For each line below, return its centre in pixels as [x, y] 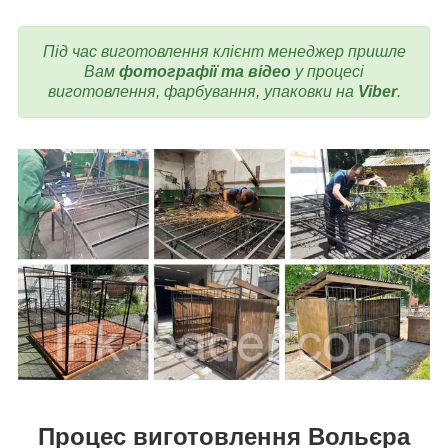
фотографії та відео [205, 71]
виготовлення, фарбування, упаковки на [202, 91]
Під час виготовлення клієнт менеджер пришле [224, 51]
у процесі [327, 71]
